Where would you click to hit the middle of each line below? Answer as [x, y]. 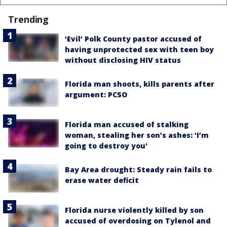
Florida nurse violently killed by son [134, 210]
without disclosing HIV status [123, 60]
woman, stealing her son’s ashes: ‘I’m [137, 135]
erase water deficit [102, 180]
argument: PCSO [96, 94]
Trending [29, 19]
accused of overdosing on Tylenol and [138, 221]
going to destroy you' [106, 146]
